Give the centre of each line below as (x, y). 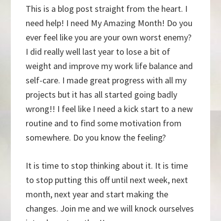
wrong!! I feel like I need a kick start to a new (110, 109)
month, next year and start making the (97, 194)
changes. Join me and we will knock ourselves (110, 209)
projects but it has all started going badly (102, 95)
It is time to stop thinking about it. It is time (107, 166)
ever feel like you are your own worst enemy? (109, 37)
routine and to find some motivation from (104, 123)
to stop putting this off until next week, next (107, 180)
